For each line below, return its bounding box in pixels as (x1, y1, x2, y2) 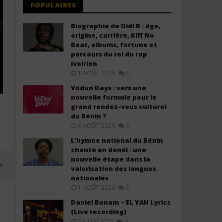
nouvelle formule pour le (71, 93, 157, 102)
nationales (71, 173, 109, 182)
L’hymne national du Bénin (71, 136, 164, 145)
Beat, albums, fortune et (71, 40, 158, 49)
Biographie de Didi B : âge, (71, 21, 161, 30)
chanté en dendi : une (71, 145, 147, 154)
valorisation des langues (71, 164, 157, 173)
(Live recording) (71, 207, 127, 216)
